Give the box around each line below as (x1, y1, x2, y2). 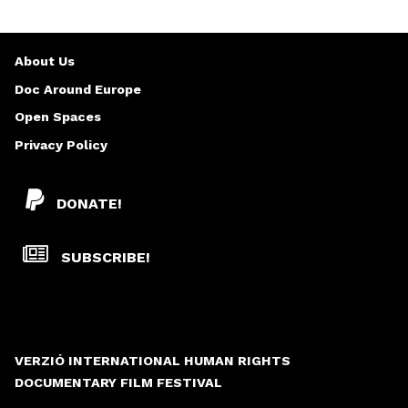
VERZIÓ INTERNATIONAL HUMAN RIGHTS (15, 352, 291, 368)
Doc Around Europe (15, 81, 141, 97)
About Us (15, 54, 75, 69)
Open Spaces (15, 109, 101, 125)
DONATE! (56, 194, 122, 212)
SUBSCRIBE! (56, 248, 150, 266)
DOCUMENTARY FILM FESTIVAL (15, 374, 222, 390)
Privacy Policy (15, 137, 107, 152)
